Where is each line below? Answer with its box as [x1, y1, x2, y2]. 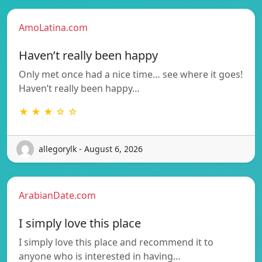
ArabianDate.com [19, 188, 96, 202]
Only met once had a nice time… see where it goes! [19, 67, 243, 81]
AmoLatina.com [19, 20, 88, 34]
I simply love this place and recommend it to [19, 235, 213, 249]
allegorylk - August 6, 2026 [39, 143, 143, 155]
